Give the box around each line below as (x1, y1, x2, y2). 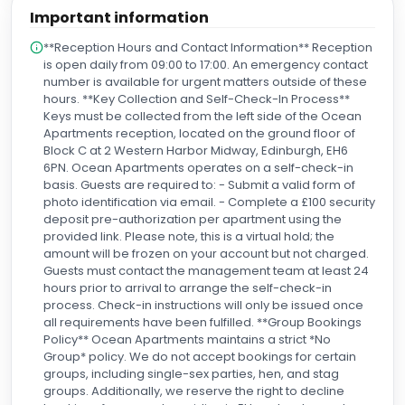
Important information (30, 7, 209, 28)
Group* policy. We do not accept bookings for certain (43, 348, 356, 365)
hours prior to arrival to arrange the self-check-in (43, 279, 332, 297)
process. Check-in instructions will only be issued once (43, 297, 363, 314)
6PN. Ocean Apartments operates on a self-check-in (43, 159, 353, 176)
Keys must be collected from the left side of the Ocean (43, 108, 362, 125)
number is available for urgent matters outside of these (43, 73, 367, 90)
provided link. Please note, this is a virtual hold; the (43, 228, 334, 245)
